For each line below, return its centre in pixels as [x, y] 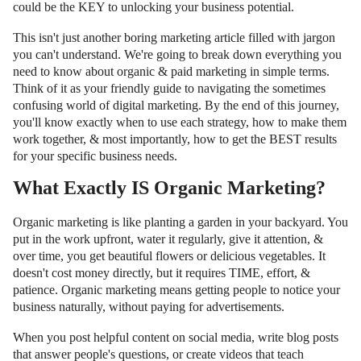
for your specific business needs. [95, 156]
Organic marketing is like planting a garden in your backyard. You [180, 222]
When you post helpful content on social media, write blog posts [176, 337]
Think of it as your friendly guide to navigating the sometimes [169, 88]
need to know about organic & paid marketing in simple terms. [171, 71]
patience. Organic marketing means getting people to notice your [176, 289]
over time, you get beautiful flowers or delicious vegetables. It [169, 255]
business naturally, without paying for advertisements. [149, 306]
